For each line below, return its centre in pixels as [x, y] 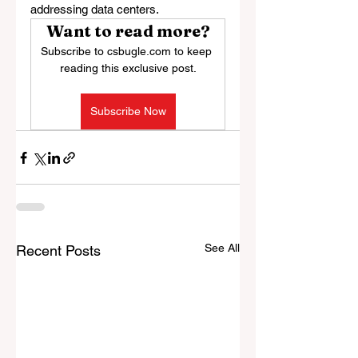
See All [222, 248]
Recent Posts [58, 251]
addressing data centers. [95, 9]
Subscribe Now [128, 111]
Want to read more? [128, 31]
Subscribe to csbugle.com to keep [128, 51]
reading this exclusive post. [128, 68]
